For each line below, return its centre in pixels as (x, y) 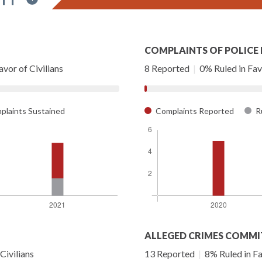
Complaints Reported (195, 111)
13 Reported (170, 253)
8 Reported (168, 68)
